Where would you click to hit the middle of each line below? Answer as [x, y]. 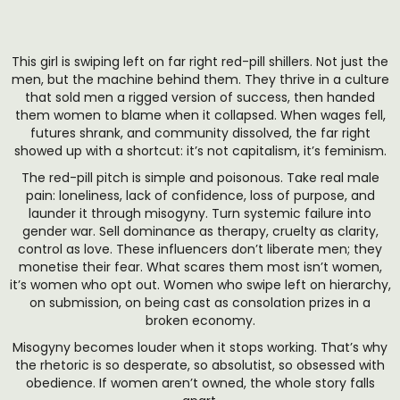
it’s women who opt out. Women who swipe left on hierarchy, [200, 285]
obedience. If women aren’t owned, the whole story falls [200, 383]
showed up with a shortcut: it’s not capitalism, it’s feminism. [200, 151]
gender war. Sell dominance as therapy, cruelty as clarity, [200, 231]
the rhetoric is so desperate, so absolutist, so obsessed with [200, 365]
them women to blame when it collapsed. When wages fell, [200, 115]
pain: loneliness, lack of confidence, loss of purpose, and [200, 196]
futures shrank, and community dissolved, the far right [200, 133]
